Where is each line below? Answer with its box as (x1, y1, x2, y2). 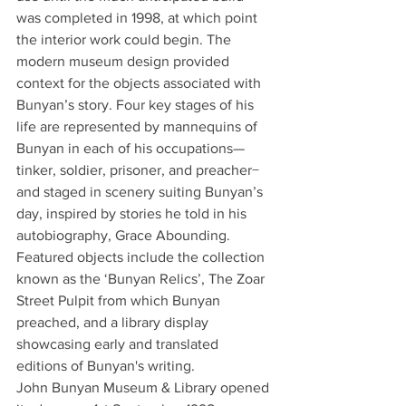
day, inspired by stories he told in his (16, 205, 250, 221)
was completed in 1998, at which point (16, 9, 261, 25)
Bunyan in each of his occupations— (16, 140, 245, 156)
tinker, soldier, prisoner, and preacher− (16, 161, 263, 178)
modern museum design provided (16, 53, 233, 69)
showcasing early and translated (16, 335, 222, 352)
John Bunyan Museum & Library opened (16, 379, 273, 395)
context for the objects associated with (16, 74, 265, 91)
